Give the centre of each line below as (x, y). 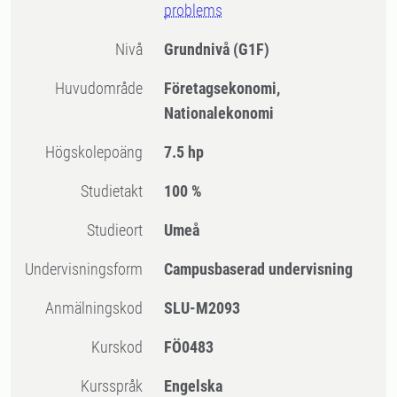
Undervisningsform (89, 269)
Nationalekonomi (219, 113)
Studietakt (116, 191)
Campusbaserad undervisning (259, 269)
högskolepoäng (99, 152)
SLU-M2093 (202, 308)
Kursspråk (117, 386)
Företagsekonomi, (222, 88)
